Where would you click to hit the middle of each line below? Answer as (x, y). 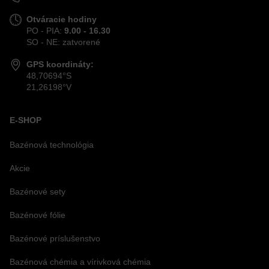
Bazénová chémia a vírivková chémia (80, 261)
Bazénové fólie (38, 215)
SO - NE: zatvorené (63, 42)
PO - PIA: (45, 30)
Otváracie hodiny (62, 19)
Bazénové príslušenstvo (55, 238)
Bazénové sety (38, 191)
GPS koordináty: (60, 64)
